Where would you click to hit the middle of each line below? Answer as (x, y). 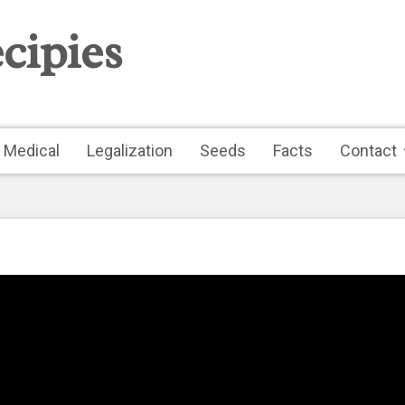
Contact (368, 151)
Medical (32, 151)
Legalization (130, 151)
